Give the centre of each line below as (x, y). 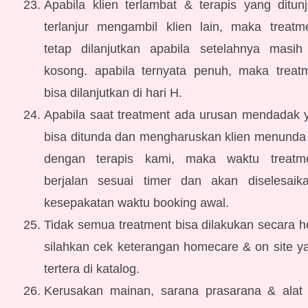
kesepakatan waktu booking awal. (136, 203)
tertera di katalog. (92, 269)
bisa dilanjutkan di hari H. (113, 93)
